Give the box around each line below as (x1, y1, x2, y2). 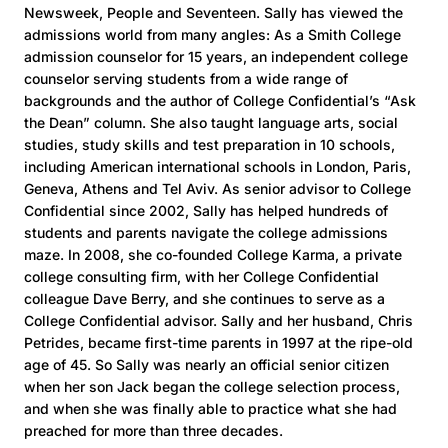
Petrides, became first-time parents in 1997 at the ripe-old (24, 334, 413, 351)
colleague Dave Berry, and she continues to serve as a (24, 290, 385, 307)
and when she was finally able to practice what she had (24, 400, 397, 417)
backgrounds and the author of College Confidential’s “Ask (24, 92, 416, 109)
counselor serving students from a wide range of (24, 70, 348, 87)
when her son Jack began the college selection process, (24, 378, 400, 395)
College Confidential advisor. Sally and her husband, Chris (24, 312, 413, 329)
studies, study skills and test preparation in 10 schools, (24, 136, 395, 153)
